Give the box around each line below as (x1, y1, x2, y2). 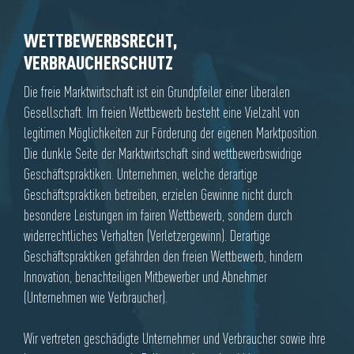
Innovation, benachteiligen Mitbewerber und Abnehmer (24, 268, 267, 286)
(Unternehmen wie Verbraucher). (24, 288, 168, 307)
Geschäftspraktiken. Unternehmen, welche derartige (24, 165, 258, 183)
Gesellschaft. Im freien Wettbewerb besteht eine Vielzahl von (24, 104, 299, 122)
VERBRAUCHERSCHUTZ (24, 51, 173, 74)
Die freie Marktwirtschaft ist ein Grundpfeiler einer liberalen (24, 83, 290, 101)
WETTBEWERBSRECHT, (24, 28, 178, 52)
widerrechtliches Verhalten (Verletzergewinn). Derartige (24, 227, 270, 245)
